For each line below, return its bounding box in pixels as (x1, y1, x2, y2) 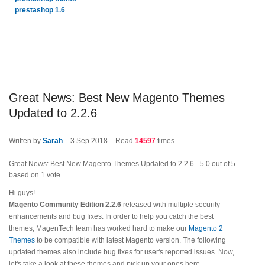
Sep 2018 (76, 137, 108, 145)
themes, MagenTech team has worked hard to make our (9, 224, 189, 232)
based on (9, 171, 41, 179)
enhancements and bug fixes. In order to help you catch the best (9, 212, 214, 221)
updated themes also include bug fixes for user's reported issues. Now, (9, 248, 234, 256)
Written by (9, 137, 43, 145)
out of (210, 160, 231, 168)
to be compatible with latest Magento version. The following (37, 236, 226, 244)
